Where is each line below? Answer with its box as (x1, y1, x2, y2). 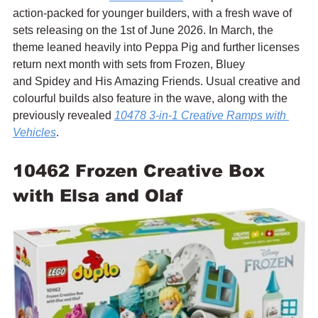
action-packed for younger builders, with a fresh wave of (13, 6, 295, 19)
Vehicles (13, 126, 56, 138)
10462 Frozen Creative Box (13, 160, 270, 180)
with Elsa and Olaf (13, 185, 182, 205)
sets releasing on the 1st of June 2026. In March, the (13, 23, 276, 36)
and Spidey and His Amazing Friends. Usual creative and (13, 75, 303, 87)
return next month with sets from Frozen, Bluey (13, 57, 248, 70)
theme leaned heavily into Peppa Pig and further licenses (13, 40, 302, 53)
